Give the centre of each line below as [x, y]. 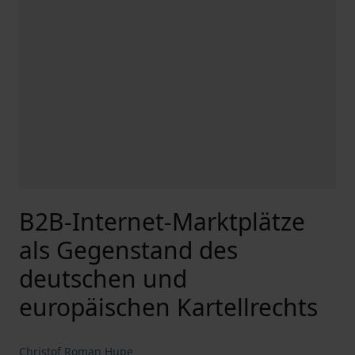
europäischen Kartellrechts [168, 307]
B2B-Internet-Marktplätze [162, 221]
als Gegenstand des [128, 250]
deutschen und [103, 279]
